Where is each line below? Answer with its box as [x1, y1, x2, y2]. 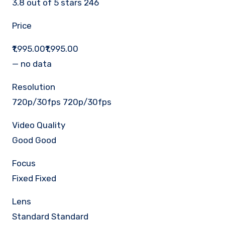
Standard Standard [12, 211, 88, 221]
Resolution [12, 82, 55, 92]
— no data [12, 59, 52, 69]
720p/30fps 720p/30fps [12, 97, 111, 107]
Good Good [12, 135, 56, 145]
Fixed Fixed [12, 173, 56, 183]
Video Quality [12, 120, 65, 130]
